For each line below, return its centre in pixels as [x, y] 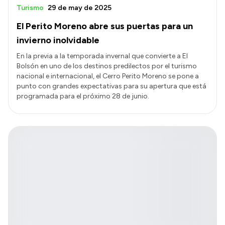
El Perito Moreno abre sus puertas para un [105, 26]
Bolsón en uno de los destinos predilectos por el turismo [107, 66]
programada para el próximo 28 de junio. [83, 96]
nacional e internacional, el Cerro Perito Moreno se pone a [108, 76]
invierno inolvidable [58, 40]
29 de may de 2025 [80, 8]
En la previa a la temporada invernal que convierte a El [102, 56]
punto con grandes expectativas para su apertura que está [111, 86]
